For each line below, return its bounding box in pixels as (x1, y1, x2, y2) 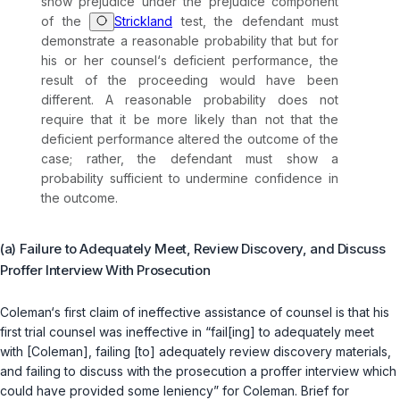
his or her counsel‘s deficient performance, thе (41, 53, 338, 69)
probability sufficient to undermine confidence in (41, 171, 338, 187)
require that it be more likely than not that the (41, 112, 338, 128)
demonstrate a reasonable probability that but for (41, 33, 338, 49)
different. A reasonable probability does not (41, 92, 338, 108)
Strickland (114, 13, 172, 29)
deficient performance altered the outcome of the (41, 131, 338, 147)
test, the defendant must (172, 13, 338, 29)
